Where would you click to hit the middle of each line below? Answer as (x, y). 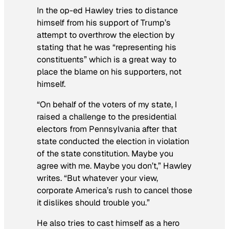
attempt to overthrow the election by (106, 35)
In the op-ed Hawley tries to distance (107, 10)
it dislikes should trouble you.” (93, 202)
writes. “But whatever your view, (97, 178)
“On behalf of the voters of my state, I (107, 104)
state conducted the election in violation (113, 141)
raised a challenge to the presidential (107, 117)
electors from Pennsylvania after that (107, 129)
